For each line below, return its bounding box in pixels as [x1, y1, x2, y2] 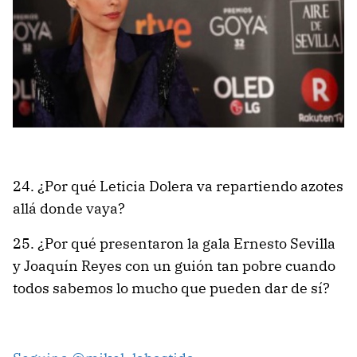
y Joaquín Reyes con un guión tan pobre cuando [13, 256, 335, 275]
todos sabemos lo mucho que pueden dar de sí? [13, 278, 330, 297]
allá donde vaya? [13, 198, 125, 218]
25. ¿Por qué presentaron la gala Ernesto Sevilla [13, 233, 335, 253]
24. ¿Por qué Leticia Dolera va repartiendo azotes [13, 176, 343, 195]
